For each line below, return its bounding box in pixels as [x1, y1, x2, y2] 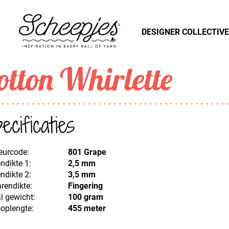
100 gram [67, 192, 103, 202]
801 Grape [67, 147, 106, 157]
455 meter [67, 203, 106, 213]
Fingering [67, 181, 103, 191]
